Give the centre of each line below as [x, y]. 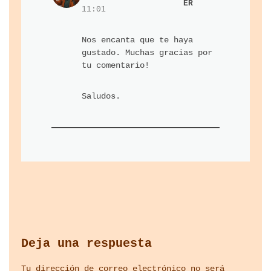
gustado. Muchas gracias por [147, 53]
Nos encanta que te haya [137, 40]
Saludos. [101, 96]
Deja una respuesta [87, 244]
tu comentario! [116, 66]
